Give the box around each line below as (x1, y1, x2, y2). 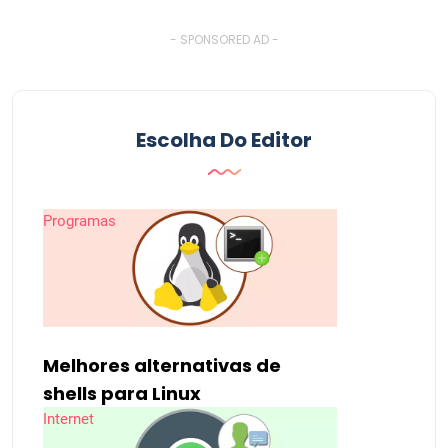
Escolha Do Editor (136, 125, 312, 154)
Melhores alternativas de (43, 352, 281, 378)
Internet (43, 409, 94, 428)
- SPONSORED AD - (169, 30, 279, 48)
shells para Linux (43, 380, 201, 406)
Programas (43, 211, 116, 230)
